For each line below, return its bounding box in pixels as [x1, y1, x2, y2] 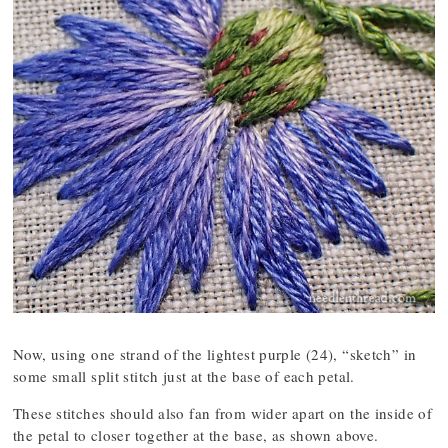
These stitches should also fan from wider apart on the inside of [13, 403, 432, 424]
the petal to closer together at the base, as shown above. [13, 425, 379, 446]
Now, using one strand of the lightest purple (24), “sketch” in [13, 344, 417, 365]
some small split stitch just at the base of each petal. [13, 366, 355, 387]
